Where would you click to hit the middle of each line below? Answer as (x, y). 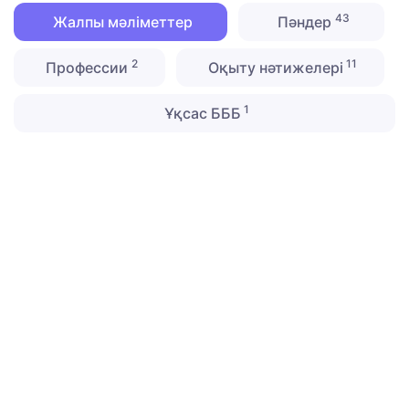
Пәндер (304, 22)
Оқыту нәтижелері (273, 68)
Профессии (86, 68)
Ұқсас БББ (200, 114)
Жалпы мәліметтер (121, 22)
